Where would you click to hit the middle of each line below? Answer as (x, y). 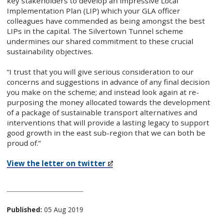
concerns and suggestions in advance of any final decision (108, 82)
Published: (24, 210)
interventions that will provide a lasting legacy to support (108, 123)
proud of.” (23, 143)
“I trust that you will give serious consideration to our (100, 72)
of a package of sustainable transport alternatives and (102, 113)
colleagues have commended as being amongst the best (106, 21)
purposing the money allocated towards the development (108, 102)
